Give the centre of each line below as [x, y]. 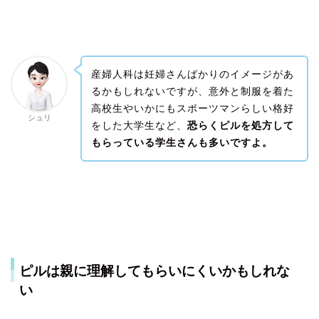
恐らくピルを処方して [240, 126]
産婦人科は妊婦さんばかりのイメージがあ [192, 74]
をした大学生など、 [139, 126]
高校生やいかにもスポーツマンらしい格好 [192, 109]
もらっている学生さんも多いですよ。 [182, 143]
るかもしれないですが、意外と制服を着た [192, 91]
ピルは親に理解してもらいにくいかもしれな [155, 271]
